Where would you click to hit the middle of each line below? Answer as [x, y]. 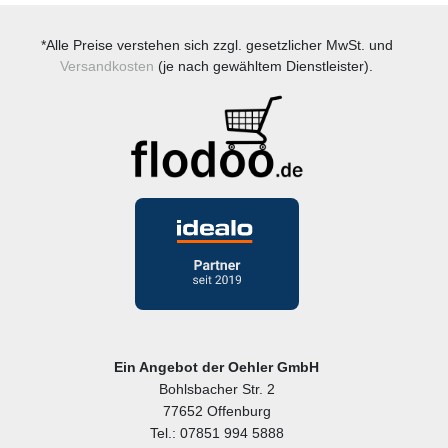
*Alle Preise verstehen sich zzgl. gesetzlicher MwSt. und [216, 44]
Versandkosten [107, 65]
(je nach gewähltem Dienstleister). [263, 65]
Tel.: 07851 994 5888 [216, 433]
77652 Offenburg [216, 411]
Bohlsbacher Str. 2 [216, 389]
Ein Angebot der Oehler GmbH [216, 367]
